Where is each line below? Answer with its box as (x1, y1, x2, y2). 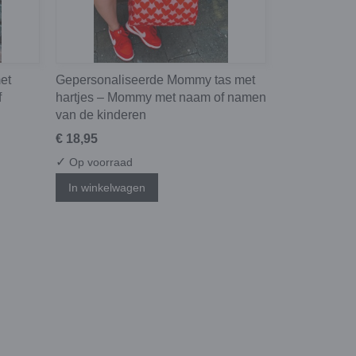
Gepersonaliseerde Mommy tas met (56, 73, 255, 87)
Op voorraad (66, 156, 133, 169)
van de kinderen (56, 108, 146, 122)
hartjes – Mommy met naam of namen (56, 91, 266, 105)
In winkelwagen (68, 180, 145, 194)
